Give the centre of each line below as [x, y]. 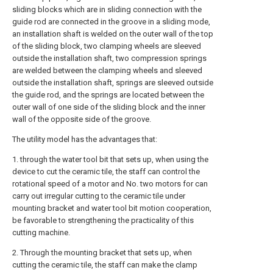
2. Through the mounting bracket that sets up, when [102, 253]
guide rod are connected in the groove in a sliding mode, [111, 22]
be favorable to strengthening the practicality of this [103, 220]
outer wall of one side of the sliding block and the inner [109, 107]
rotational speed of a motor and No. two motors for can [110, 184]
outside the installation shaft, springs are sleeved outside [113, 83]
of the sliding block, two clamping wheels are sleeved [107, 46]
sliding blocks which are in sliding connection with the [107, 9]
